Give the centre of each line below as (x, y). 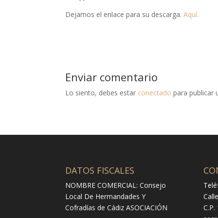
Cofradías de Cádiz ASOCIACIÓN (117, 208)
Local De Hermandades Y (106, 197)
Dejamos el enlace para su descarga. (125, 14)
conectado (155, 92)
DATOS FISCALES (100, 171)
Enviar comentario (112, 77)
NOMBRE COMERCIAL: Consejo (116, 185)
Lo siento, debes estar (102, 92)
